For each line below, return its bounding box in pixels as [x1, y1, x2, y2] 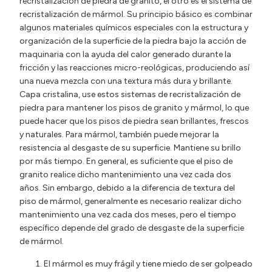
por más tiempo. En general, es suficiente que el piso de [19, 156, 233, 167]
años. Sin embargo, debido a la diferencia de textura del [19, 183, 235, 194]
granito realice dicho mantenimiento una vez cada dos [19, 169, 231, 180]
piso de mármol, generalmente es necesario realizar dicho [19, 196, 242, 207]
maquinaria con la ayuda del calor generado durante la [19, 49, 231, 60]
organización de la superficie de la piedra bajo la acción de [19, 36, 246, 47]
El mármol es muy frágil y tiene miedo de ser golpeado [44, 258, 253, 269]
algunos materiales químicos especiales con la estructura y [19, 22, 248, 33]
